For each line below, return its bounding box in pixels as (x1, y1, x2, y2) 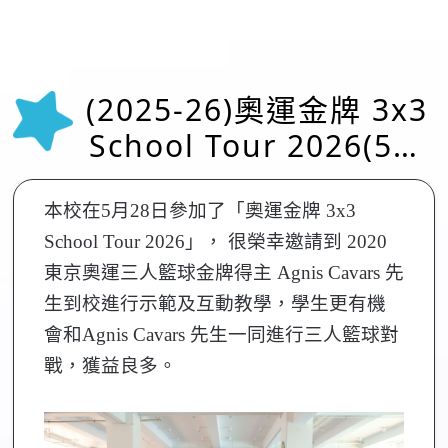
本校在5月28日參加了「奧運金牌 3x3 (43, 200, 356, 221)
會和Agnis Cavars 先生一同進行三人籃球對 (43, 324, 399, 345)
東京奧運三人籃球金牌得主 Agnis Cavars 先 (43, 262, 404, 283)
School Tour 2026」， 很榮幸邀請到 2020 (43, 231, 387, 252)
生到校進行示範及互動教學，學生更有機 (43, 293, 386, 314)
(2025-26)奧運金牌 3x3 (85, 89, 428, 130)
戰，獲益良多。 (43, 355, 177, 376)
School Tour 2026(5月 (88, 125, 425, 166)
